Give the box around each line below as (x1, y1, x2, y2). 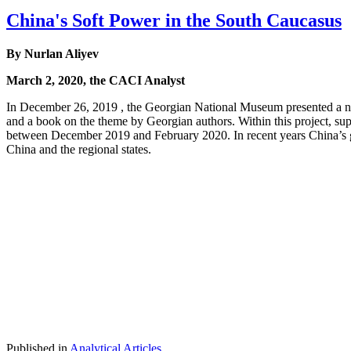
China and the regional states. (6, 143, 151, 157)
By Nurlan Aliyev (6, 47, 99, 61)
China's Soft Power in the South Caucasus (6, 10, 342, 31)
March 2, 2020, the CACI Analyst (6, 74, 185, 88)
